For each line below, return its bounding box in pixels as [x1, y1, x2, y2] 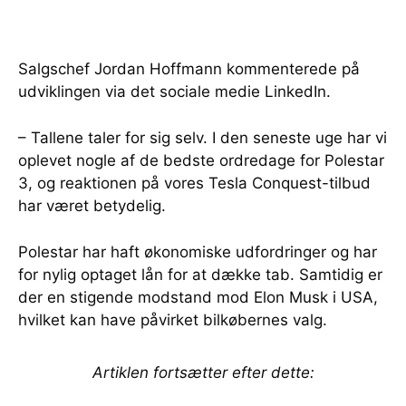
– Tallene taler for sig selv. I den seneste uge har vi [18, 129, 387, 148]
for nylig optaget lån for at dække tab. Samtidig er [18, 266, 382, 285]
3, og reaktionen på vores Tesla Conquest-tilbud [18, 174, 371, 193]
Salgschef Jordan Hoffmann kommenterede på [18, 60, 360, 79]
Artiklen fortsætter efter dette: [92, 363, 314, 382]
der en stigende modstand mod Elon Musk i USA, [18, 288, 378, 307]
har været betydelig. [18, 197, 166, 216]
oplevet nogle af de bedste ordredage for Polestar [18, 151, 384, 170]
